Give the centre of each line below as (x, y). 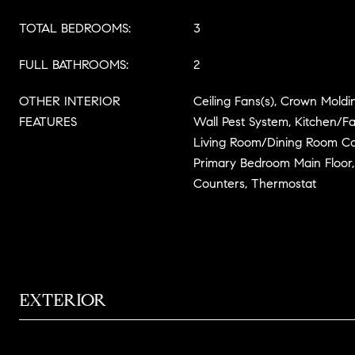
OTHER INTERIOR (70, 101)
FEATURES (48, 122)
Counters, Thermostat (255, 183)
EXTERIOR (63, 300)
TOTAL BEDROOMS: (75, 28)
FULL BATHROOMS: (74, 65)
